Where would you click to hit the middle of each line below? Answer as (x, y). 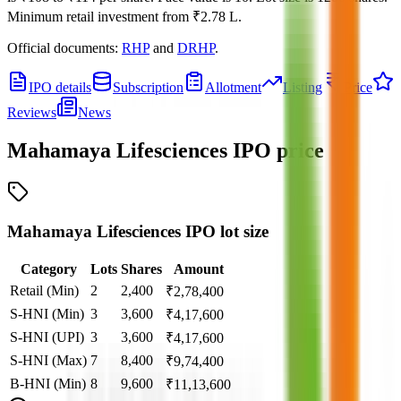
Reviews (32, 112)
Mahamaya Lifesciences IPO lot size (138, 232)
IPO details (60, 87)
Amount (198, 269)
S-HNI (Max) (48, 361)
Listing (303, 87)
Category (48, 269)
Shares (141, 269)
